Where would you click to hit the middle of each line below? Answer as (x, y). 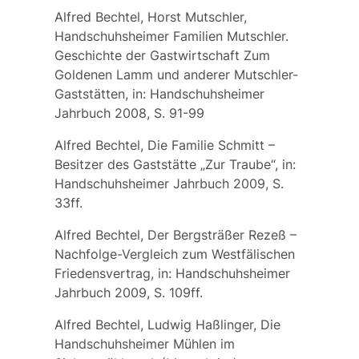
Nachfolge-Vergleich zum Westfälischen (174, 254)
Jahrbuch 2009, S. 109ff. (128, 292)
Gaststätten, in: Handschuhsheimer (159, 93)
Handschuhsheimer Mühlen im (144, 343)
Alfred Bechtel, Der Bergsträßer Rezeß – (175, 234)
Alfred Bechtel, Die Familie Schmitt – (164, 145)
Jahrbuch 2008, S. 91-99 (129, 113)
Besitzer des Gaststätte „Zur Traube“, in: (175, 164)
